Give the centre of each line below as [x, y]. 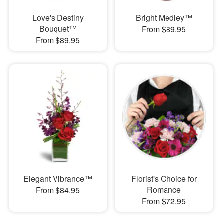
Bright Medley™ [164, 17]
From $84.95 [58, 190]
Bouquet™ [58, 28]
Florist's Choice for [164, 178]
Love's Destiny [58, 17]
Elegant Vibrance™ [58, 178]
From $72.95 [164, 201]
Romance [164, 189]
